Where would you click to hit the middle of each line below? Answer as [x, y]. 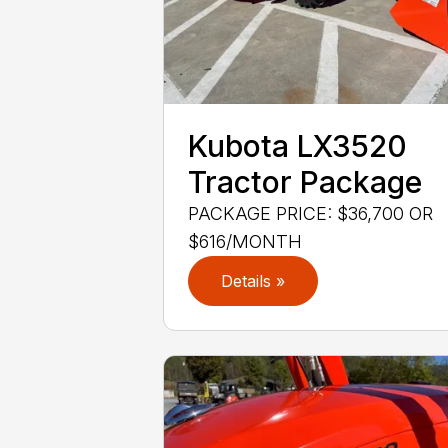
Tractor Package [305, 182]
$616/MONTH [245, 242]
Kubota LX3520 [298, 146]
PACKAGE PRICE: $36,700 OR [311, 214]
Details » [253, 281]
